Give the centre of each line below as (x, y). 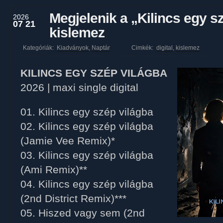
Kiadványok (73, 48)
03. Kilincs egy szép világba (87, 155)
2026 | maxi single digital (79, 88)
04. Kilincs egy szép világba (87, 184)
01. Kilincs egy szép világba (87, 112)
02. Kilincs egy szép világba (87, 126)
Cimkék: (144, 48)
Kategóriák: (39, 48)
